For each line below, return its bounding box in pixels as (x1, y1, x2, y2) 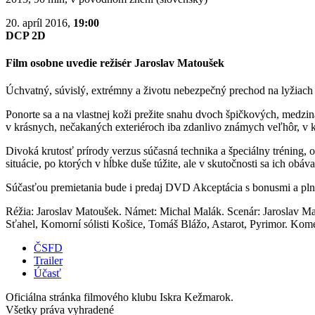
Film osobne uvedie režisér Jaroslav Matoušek (6, 57, 224, 70)
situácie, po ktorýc (6, 157, 86, 170)
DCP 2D (6, 29, 46, 41)
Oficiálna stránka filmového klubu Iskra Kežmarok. (6, 291, 233, 304)
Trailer (34, 255, 63, 267)
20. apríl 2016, (6, 16, 73, 29)
